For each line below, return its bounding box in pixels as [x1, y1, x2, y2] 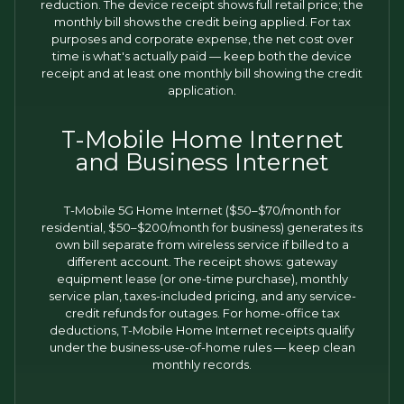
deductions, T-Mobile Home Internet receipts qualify [50, 323, 354, 337]
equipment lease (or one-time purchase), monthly [56, 271, 348, 286]
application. [168, 83, 236, 97]
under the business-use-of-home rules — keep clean [49, 340, 355, 354]
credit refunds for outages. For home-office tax [64, 306, 340, 320]
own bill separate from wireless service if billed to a [55, 237, 349, 252]
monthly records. [152, 357, 252, 372]
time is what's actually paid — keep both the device [52, 49, 352, 63]
